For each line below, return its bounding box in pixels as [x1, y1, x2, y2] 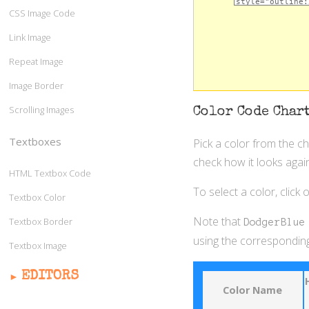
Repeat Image [9, 55, 63, 68]
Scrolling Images [9, 103, 74, 117]
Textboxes [9, 134, 61, 149]
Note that [192, 214, 243, 230]
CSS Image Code [9, 7, 75, 20]
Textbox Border [9, 215, 72, 228]
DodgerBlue [243, 217, 306, 228]
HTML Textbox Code [9, 167, 91, 180]
